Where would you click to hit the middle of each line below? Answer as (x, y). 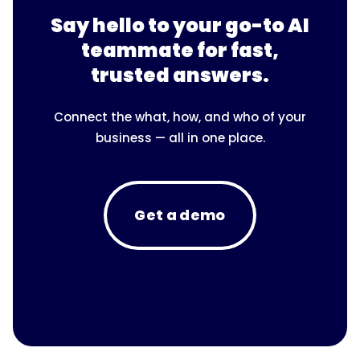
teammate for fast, (180, 50)
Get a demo (180, 215)
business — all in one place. (180, 137)
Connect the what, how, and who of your (180, 117)
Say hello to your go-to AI (180, 25)
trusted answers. (180, 75)
